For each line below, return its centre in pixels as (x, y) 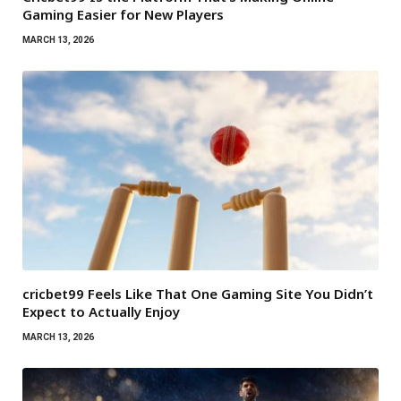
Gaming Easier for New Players (123, 14)
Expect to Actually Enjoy (101, 312)
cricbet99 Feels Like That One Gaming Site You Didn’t (198, 294)
